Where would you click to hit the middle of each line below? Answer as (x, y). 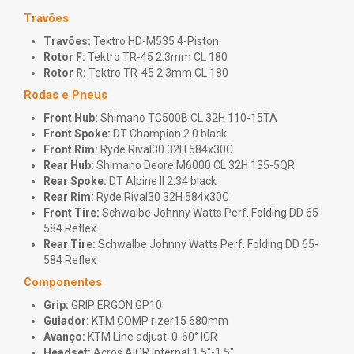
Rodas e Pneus (66, 95)
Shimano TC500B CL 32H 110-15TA (188, 118)
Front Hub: (71, 118)
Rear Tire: (70, 244)
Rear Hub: (69, 165)
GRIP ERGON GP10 (115, 305)
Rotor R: (65, 73)
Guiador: (66, 321)
